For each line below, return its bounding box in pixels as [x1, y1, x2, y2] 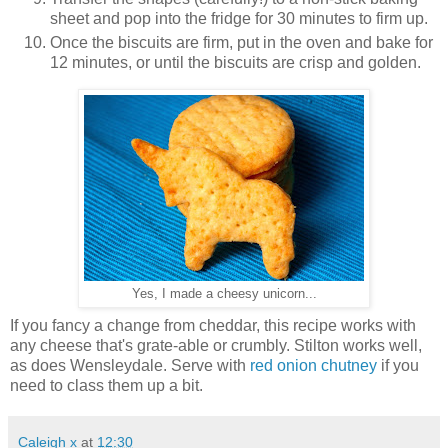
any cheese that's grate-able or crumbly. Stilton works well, [10, 336, 422, 354]
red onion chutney [250, 356, 377, 374]
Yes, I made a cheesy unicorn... [131, 286, 317, 301]
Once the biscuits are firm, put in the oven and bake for [50, 33, 433, 51]
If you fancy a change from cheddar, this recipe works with [10, 316, 416, 334]
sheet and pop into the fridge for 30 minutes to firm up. [50, 10, 428, 28]
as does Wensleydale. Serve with [10, 356, 250, 374]
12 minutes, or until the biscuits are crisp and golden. [50, 53, 421, 71]
